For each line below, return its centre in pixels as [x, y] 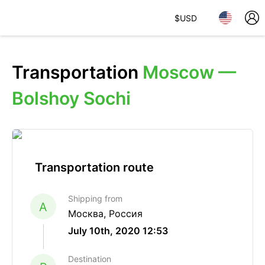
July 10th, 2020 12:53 [118, 231]
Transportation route [94, 167]
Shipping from [95, 198]
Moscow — [189, 72]
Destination [90, 259]
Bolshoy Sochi [71, 98]
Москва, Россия [105, 214]
